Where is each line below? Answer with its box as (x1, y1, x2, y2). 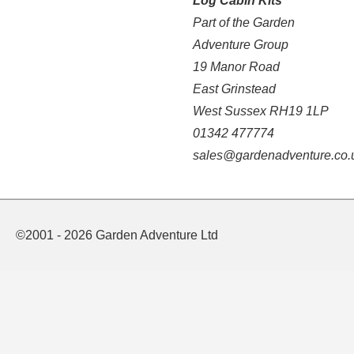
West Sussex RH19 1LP (193, 104, 329, 118)
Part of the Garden (193, 15, 295, 29)
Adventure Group (193, 37, 288, 51)
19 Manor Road (193, 59, 280, 73)
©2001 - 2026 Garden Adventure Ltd (16, 228, 218, 242)
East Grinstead (193, 81, 276, 96)
